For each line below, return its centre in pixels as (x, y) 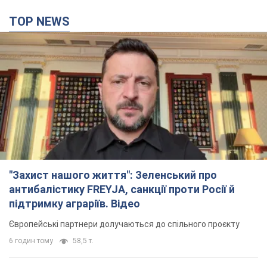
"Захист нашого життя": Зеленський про (113, 175)
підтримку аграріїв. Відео (74, 203)
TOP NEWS (44, 22)
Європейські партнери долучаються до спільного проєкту (124, 224)
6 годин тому (31, 240)
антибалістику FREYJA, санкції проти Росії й (122, 189)
